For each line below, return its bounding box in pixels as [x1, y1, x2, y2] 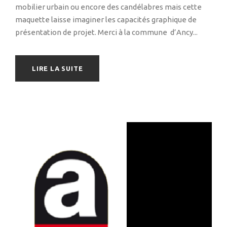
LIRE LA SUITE [32, 65, 83, 72]
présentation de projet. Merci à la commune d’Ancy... [15, 28, 198, 37]
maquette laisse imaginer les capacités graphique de [15, 15, 197, 24]
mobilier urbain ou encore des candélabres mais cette [15, 3, 202, 12]
